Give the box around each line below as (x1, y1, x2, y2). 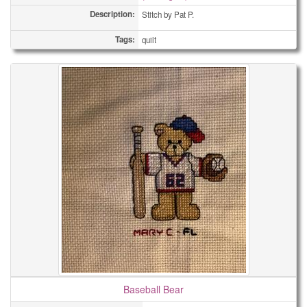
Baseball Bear (123, 282, 184, 296)
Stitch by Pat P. (142, 9, 194, 20)
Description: (90, 8, 135, 20)
